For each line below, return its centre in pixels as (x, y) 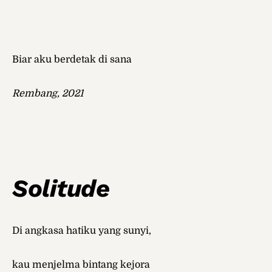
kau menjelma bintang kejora (81, 265)
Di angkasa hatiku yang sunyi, (82, 231)
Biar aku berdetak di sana (72, 60)
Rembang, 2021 (48, 94)
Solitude (61, 189)
